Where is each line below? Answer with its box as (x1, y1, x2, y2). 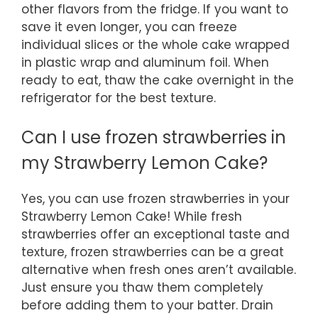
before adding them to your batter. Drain (21, 297, 273, 314)
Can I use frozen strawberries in (21, 126, 286, 150)
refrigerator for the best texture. (21, 89, 216, 106)
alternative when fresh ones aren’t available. (21, 261, 296, 279)
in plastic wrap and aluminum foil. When (21, 53, 269, 71)
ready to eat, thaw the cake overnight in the (21, 71, 294, 89)
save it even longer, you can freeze (21, 18, 237, 35)
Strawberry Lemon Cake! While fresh (21, 208, 242, 226)
